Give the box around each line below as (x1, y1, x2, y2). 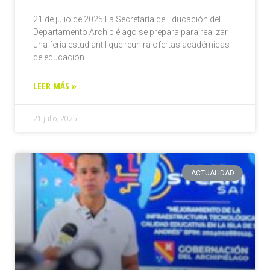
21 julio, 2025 (33, 113, 77, 124)
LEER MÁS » (33, 79, 77, 92)
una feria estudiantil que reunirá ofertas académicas (33, 39, 230, 49)
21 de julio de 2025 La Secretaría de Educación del (33, 14, 221, 24)
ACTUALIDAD (190, 168, 234, 177)
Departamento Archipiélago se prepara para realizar (33, 27, 228, 37)
